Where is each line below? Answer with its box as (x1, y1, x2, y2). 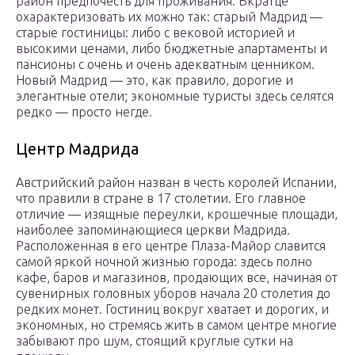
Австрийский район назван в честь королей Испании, (16, 175, 337, 190)
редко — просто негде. (16, 105, 152, 120)
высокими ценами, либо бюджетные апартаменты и (16, 41, 327, 56)
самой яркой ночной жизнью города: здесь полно (16, 254, 312, 269)
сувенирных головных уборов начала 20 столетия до (16, 286, 330, 301)
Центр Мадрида (16, 139, 139, 158)
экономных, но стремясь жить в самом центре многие (16, 318, 337, 333)
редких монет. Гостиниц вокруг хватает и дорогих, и (16, 302, 329, 317)
